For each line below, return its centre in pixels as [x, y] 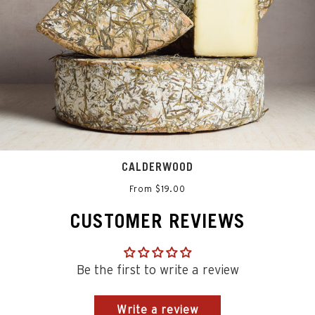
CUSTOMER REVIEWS [157, 221]
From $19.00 [157, 188]
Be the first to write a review [157, 269]
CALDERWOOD [157, 167]
